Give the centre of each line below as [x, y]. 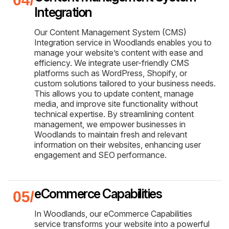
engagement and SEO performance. [100, 155]
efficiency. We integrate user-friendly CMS [112, 63]
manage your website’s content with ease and [119, 52]
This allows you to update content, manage [114, 93]
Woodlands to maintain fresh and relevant [111, 134]
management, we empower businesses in [110, 124]
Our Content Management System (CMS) [110, 32]
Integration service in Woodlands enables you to [123, 42]
